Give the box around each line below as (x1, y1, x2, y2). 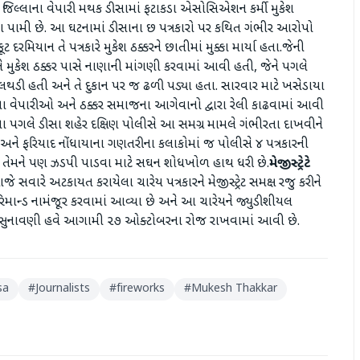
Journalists (35, 281, 90, 297)
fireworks (117, 281, 165, 297)
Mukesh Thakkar (191, 281, 277, 297)
